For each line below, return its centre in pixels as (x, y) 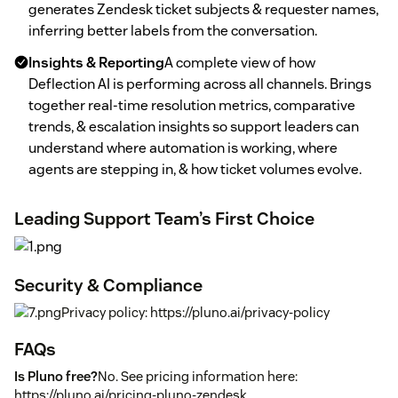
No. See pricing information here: (198, 376)
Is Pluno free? (56, 376)
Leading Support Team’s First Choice (164, 218)
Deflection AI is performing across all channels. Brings (200, 84)
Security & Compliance (108, 285)
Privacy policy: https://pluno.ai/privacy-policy (195, 312)
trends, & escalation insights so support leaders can (194, 126)
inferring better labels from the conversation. (173, 30)
